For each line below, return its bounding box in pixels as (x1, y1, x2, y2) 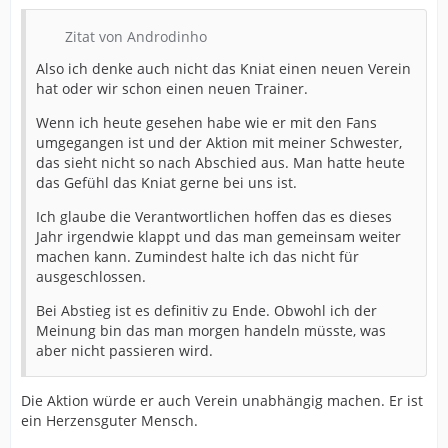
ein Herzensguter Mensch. (21, 411, 198, 430)
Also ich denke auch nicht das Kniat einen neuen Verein (36, 59, 411, 78)
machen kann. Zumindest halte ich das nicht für (36, 247, 359, 266)
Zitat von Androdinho (65, 27, 207, 46)
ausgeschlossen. (36, 267, 146, 286)
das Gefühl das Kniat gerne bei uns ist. (36, 173, 297, 192)
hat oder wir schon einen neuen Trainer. (36, 79, 308, 98)
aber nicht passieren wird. (36, 341, 213, 360)
